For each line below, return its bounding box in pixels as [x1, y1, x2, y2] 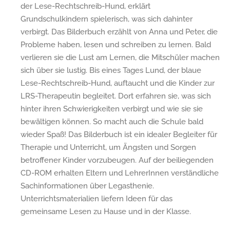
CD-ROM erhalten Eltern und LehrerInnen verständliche [21, 168, 219, 178]
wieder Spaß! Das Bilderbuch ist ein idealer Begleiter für [21, 129, 217, 139]
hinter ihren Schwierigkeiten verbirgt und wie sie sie [21, 104, 203, 113]
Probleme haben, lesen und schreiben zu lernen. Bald [21, 40, 211, 49]
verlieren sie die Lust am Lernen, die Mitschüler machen [21, 52, 220, 62]
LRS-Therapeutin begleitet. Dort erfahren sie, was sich [21, 91, 211, 101]
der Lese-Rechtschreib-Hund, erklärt [21, 1, 150, 11]
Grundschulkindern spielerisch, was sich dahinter [21, 14, 193, 24]
